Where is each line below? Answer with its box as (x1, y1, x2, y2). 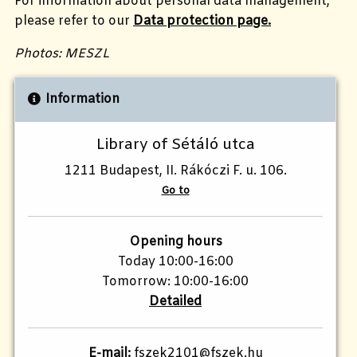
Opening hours (128, 233, 222, 251)
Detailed (149, 293, 202, 311)
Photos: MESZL (14, 45, 109, 63)
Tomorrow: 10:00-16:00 (102, 273, 249, 291)
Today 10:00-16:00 (117, 253, 233, 271)
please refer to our (14, 13, 133, 30)
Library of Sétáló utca (96, 135, 255, 156)
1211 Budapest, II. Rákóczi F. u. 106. (64, 163, 287, 180)
